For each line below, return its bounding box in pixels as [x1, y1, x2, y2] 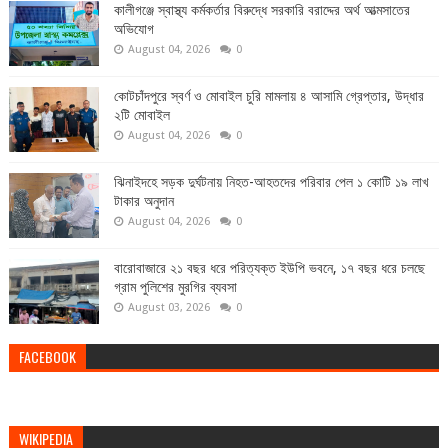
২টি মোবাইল [113, 107, 170, 124]
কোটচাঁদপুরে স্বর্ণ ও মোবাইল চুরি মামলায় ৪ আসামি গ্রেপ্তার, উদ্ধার [113, 88, 424, 105]
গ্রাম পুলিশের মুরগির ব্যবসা [113, 279, 237, 296]
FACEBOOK [18, 346, 76, 368]
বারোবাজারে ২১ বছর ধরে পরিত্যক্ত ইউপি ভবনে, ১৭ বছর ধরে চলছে [113, 260, 425, 277]
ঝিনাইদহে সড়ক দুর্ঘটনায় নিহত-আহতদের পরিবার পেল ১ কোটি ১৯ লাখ [113, 174, 429, 191]
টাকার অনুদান [113, 193, 174, 210]
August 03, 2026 [127, 301, 210, 315]
